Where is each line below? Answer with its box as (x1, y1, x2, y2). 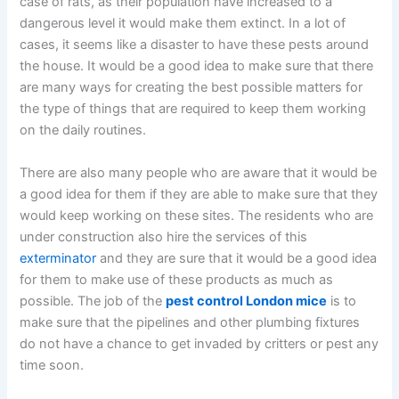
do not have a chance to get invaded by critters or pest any (20, 335, 379, 352)
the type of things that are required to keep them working (20, 101, 367, 118)
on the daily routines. (20, 122, 151, 139)
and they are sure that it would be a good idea (96, 249, 378, 266)
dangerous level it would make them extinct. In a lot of (20, 15, 346, 32)
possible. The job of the (20, 292, 167, 309)
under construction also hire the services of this (20, 228, 308, 245)
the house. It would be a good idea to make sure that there (20, 58, 374, 75)
